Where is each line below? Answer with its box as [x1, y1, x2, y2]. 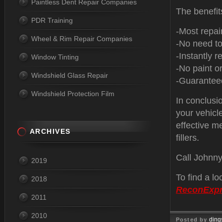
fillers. [176, 133, 199, 143]
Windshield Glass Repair [31, 71, 108, 79]
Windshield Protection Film [31, 90, 114, 98]
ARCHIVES [30, 127, 71, 135]
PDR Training [31, 16, 73, 24]
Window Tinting [31, 53, 79, 61]
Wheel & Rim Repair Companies [31, 35, 132, 43]
